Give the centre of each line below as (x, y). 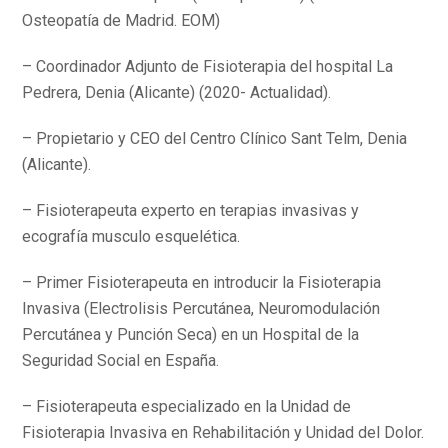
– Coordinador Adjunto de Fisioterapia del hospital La (208, 66)
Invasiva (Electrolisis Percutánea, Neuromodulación (201, 308)
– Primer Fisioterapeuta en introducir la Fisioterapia (202, 282)
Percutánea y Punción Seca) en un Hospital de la (191, 334)
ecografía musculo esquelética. (131, 236)
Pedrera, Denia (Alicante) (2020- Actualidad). (177, 92)
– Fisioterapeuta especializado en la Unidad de (187, 406)
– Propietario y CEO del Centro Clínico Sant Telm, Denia (215, 138)
